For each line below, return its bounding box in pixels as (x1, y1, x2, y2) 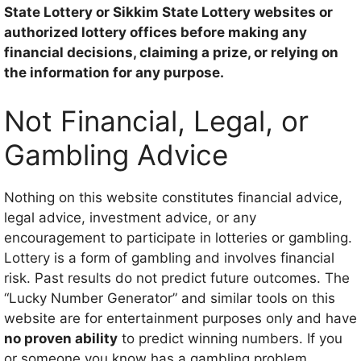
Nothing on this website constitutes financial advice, (4, 189, 342, 205)
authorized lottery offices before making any (4, 24, 307, 40)
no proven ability (4, 330, 118, 346)
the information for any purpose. (4, 64, 224, 81)
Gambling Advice (4, 137, 228, 172)
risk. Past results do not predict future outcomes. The (4, 269, 350, 286)
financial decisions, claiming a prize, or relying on (4, 44, 338, 60)
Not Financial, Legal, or (4, 103, 309, 138)
